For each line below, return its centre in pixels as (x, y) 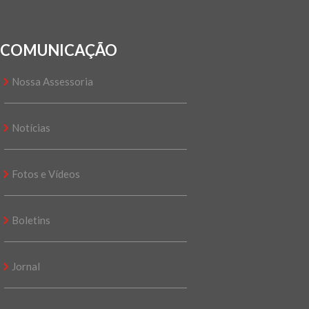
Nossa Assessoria (52, 82)
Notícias (31, 128)
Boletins (31, 220)
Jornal (26, 267)
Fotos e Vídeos (46, 174)
